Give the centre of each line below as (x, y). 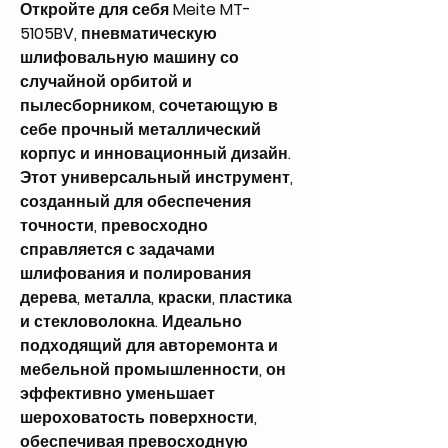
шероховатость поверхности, (138, 417)
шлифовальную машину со (129, 57)
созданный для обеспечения (135, 201)
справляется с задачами (117, 249)
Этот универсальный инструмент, (156, 177)
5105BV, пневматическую (118, 33)
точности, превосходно (114, 225)
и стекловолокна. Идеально (131, 321)
